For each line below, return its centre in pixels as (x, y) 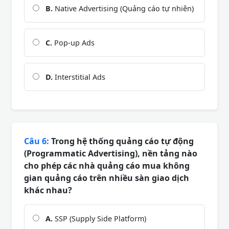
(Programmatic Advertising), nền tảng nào (111, 153)
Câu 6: (37, 141)
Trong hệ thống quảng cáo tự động (121, 141)
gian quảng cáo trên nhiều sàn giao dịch (107, 178)
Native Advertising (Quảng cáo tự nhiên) (123, 8)
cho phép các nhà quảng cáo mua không (107, 165)
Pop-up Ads (73, 42)
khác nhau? (48, 190)
